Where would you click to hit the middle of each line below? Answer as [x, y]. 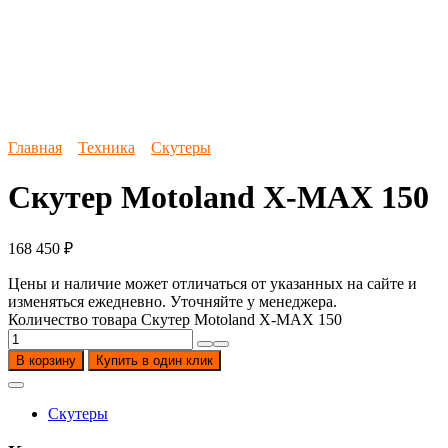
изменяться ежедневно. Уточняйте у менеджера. [172, 302]
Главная [35, 148]
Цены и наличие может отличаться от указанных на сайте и [212, 284]
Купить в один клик [154, 361]
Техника [106, 148]
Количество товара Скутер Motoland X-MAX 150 [175, 320]
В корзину [46, 361]
